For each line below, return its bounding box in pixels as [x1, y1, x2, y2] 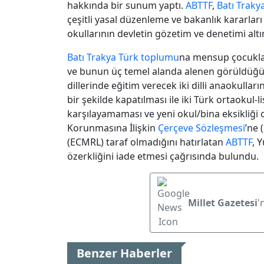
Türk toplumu [118, 50, 179, 64]
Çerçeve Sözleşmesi [158, 121, 245, 134]
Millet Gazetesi [188, 196, 258, 209]
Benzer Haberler [77, 245, 172, 261]
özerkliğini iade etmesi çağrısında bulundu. [67, 149, 259, 163]
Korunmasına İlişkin [67, 121, 158, 134]
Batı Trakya [67, 50, 116, 64]
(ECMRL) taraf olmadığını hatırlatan [67, 135, 226, 148]
